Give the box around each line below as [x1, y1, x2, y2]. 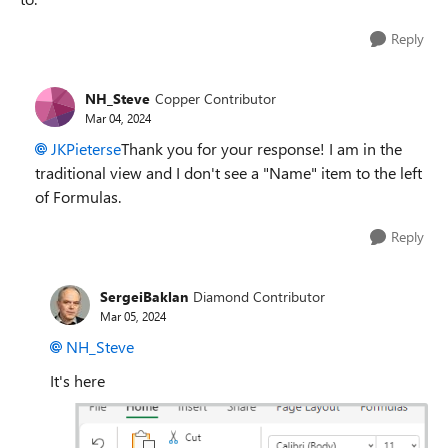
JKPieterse [51, 138, 121, 159]
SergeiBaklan [100, 286, 188, 306]
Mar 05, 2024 [100, 307, 166, 324]
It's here [50, 370, 105, 391]
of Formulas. [35, 186, 121, 207]
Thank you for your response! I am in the [121, 138, 402, 159]
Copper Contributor [155, 88, 276, 108]
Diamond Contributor [193, 286, 325, 306]
